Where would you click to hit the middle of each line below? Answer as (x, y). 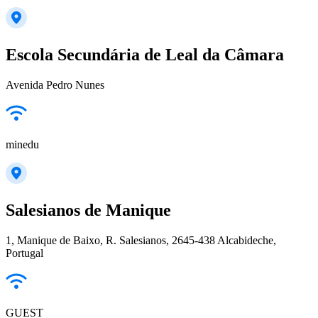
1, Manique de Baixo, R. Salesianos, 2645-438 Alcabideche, (141, 240)
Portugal (24, 253)
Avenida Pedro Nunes (55, 84)
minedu (22, 144)
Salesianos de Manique (88, 210)
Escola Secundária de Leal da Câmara (145, 54)
